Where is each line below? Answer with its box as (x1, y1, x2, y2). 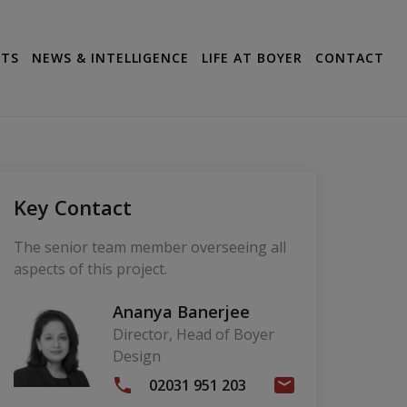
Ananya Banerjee (112, 301, 250, 323)
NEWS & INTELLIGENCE (31, 49, 190, 67)
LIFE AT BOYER (202, 49, 303, 67)
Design (112, 346, 161, 367)
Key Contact (13, 194, 132, 222)
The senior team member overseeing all (13, 237, 286, 258)
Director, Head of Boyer (112, 324, 274, 345)
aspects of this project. (13, 259, 167, 280)
